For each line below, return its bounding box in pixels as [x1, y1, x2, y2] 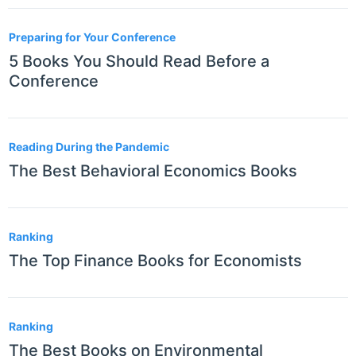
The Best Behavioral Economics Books [9, 161, 297, 181]
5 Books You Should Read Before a [9, 52, 269, 72]
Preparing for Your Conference [9, 30, 176, 44]
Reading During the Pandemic [9, 140, 169, 154]
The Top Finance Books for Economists [9, 251, 302, 271]
